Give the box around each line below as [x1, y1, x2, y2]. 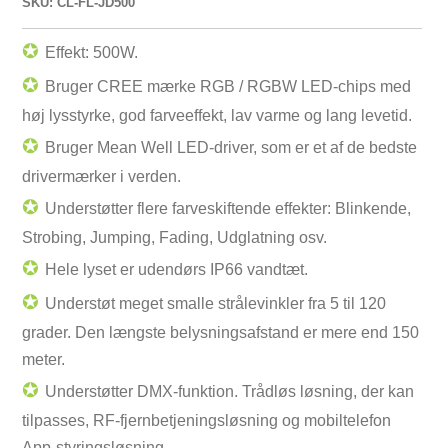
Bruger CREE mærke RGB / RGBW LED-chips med [44, 78, 411, 96]
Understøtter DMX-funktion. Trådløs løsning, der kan [44, 383, 414, 401]
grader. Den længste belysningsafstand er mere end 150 [21, 324, 419, 342]
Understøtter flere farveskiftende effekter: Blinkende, [44, 200, 411, 218]
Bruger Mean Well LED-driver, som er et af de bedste [44, 139, 417, 157]
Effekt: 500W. [44, 44, 138, 62]
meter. [21, 351, 65, 369]
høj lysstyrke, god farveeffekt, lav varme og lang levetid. [21, 107, 412, 125]
